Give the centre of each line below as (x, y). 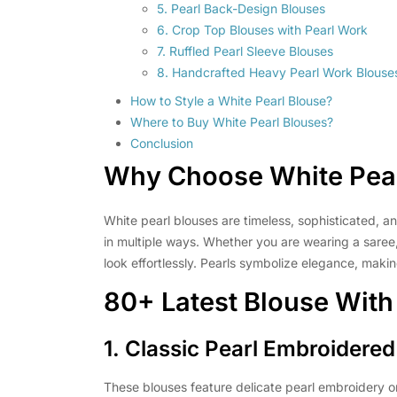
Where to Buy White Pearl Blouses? (232, 122)
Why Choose (187, 176)
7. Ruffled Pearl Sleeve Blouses (245, 51)
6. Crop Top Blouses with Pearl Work (262, 30)
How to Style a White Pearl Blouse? (231, 101)
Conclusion (162, 144)
